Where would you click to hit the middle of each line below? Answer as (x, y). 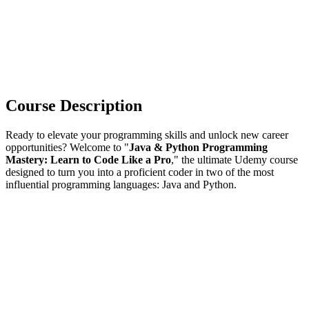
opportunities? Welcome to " (67, 147)
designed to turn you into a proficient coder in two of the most (140, 172)
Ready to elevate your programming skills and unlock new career (147, 134)
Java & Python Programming (198, 147)
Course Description (74, 105)
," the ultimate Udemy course (235, 159)
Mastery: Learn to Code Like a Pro (88, 159)
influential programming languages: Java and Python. (121, 184)
